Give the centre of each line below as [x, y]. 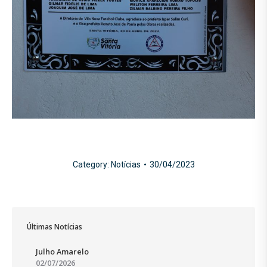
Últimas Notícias [55, 226]
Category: [91, 164]
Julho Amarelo [62, 251]
